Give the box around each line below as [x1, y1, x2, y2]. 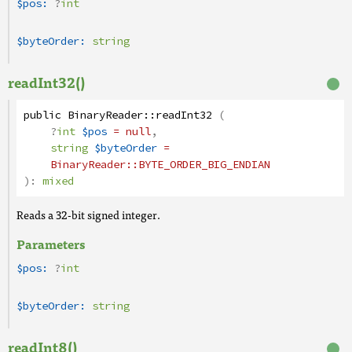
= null [107, 123, 151, 140]
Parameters [16, 233, 85, 254]
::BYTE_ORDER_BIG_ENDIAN [126, 156, 270, 173]
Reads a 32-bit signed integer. [16, 206, 160, 223]
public [24, 107, 61, 123]
